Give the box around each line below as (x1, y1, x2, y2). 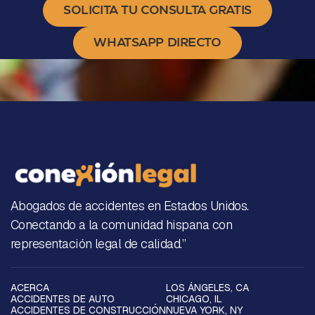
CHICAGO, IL (166, 292, 222, 305)
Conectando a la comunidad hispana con (11, 217, 233, 233)
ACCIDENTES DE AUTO (11, 292, 115, 305)
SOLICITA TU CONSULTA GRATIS (63, 5, 252, 16)
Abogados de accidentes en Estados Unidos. (11, 198, 249, 214)
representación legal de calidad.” (11, 236, 186, 252)
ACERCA (11, 281, 49, 294)
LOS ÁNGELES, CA (166, 281, 249, 294)
